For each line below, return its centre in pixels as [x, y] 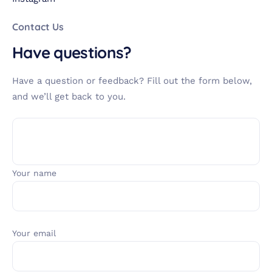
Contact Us [38, 27]
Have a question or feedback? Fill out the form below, [132, 80]
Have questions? [72, 52]
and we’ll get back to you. [69, 96]
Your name [34, 173]
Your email [34, 233]
